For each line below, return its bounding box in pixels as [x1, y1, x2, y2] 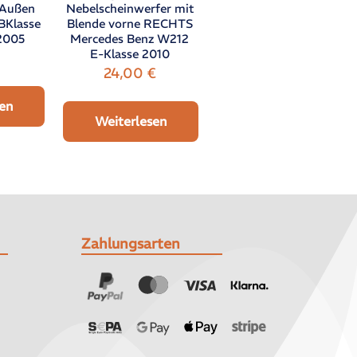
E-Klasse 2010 [89, 45, 170, 61]
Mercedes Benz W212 [70, 30, 190, 46]
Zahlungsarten [80, 233, 180, 253]
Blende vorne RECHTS [66, 15, 193, 31]
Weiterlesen [95, 112, 167, 129]
